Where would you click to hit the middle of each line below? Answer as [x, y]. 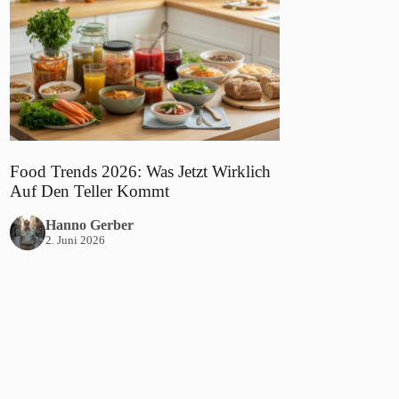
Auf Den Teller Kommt [90, 191]
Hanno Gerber [90, 225]
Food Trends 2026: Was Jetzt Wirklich [141, 171]
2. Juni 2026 [76, 240]
